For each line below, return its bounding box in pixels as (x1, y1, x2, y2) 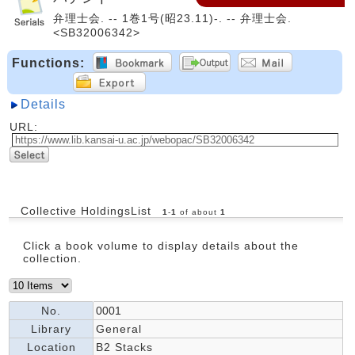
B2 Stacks (96, 340, 153, 353)
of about (176, 207, 220, 216)
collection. (23, 251, 82, 265)
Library (31, 322, 71, 335)
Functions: (12, 55, 85, 70)
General (96, 322, 142, 335)
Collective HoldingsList (21, 204, 151, 217)
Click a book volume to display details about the (23, 239, 299, 252)
